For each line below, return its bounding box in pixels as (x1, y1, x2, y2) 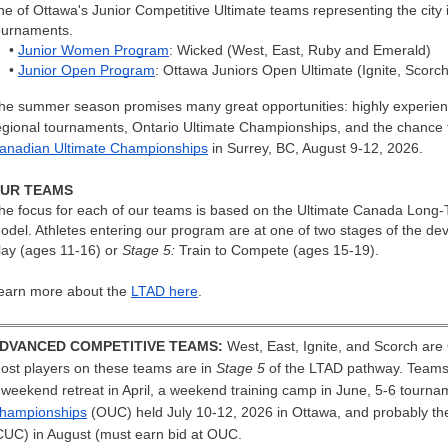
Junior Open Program (18, 61, 155, 78)
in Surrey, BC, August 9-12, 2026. (208, 139, 423, 156)
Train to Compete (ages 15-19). (179, 241, 379, 258)
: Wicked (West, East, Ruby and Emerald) (169, 41, 431, 58)
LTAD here (131, 282, 198, 299)
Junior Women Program (18, 41, 169, 58)
